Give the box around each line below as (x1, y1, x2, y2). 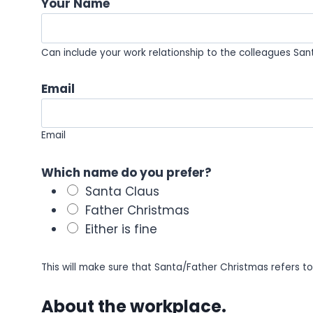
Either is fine (85, 221, 157, 238)
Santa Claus (85, 183, 159, 201)
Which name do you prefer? (41, 164, 212, 182)
